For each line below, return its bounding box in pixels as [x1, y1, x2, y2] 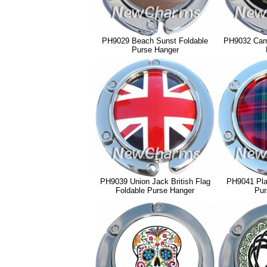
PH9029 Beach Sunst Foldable [102, 36, 208, 45]
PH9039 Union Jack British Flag [100, 177, 210, 186]
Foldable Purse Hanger [116, 186, 194, 195]
